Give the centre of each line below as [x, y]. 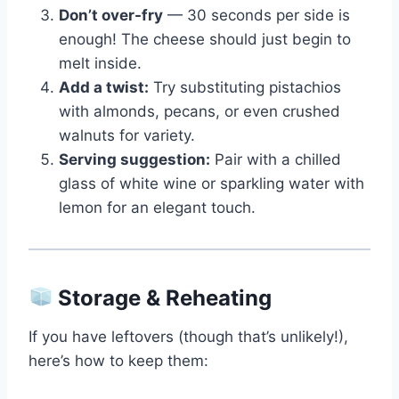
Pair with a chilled [276, 159]
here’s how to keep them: [118, 360]
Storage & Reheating [163, 297]
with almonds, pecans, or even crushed [199, 111]
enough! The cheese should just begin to [205, 39]
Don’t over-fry [111, 15]
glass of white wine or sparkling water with [212, 183]
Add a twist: [104, 87]
